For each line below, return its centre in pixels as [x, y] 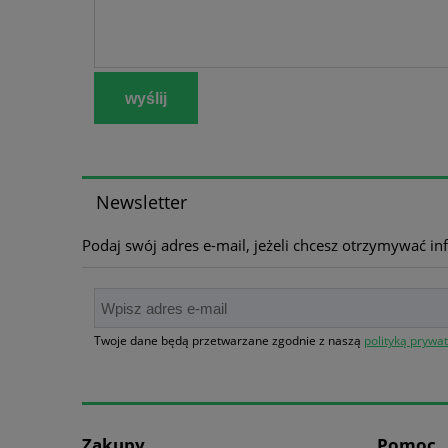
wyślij [146, 98]
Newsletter [141, 201]
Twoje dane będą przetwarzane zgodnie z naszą [229, 341]
